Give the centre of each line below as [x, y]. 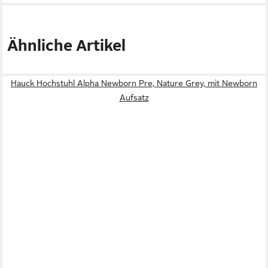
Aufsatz [134, 98]
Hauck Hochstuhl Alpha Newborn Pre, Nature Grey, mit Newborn [134, 83]
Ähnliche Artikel [66, 46]
